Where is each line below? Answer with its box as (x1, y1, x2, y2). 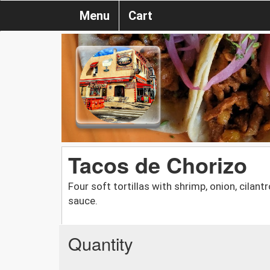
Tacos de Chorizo (68, 148, 247, 180)
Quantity (68, 230, 133, 256)
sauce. (68, 194, 98, 207)
